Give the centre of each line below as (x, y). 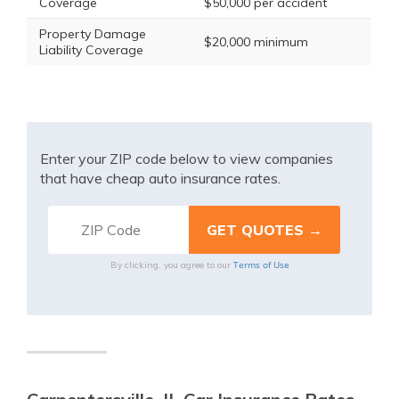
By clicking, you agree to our (171, 265)
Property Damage (93, 34)
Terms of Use (261, 265)
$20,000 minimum (256, 42)
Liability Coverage (91, 50)
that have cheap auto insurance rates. (160, 178)
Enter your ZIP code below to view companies (187, 159)
